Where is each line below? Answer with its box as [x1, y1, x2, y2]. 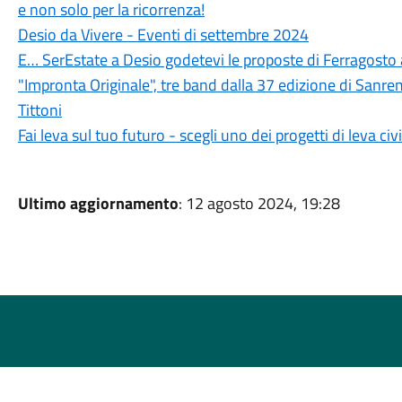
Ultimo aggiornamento [17, 191, 179, 215]
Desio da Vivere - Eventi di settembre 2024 [17, 22, 309, 47]
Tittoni [17, 98, 62, 122]
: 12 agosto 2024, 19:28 [178, 191, 340, 215]
